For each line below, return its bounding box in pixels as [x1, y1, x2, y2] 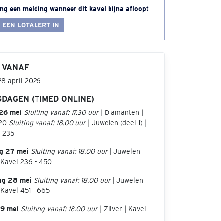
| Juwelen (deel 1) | [86, 119, 147, 127]
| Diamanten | [99, 109, 143, 116]
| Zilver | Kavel [98, 205, 146, 213]
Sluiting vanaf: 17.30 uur [24, 109, 99, 116]
